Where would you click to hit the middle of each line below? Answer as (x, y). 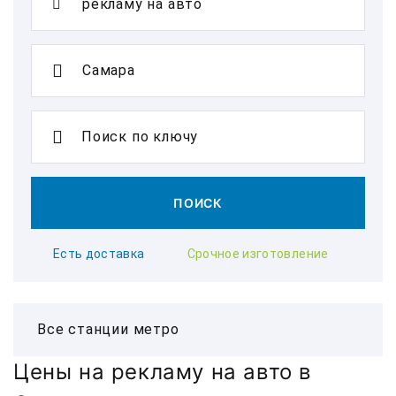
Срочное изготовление (258, 254)
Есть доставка (99, 254)
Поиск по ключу (140, 137)
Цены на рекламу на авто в (163, 372)
